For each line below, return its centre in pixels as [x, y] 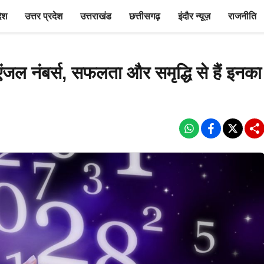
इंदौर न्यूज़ [194, 16]
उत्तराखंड [96, 16]
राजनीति [242, 16]
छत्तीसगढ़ [145, 16]
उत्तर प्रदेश [44, 16]
